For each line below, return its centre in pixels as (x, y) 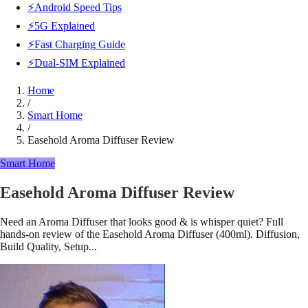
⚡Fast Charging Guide (76, 44)
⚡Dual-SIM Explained (76, 63)
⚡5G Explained (61, 26)
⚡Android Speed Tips (75, 7)
